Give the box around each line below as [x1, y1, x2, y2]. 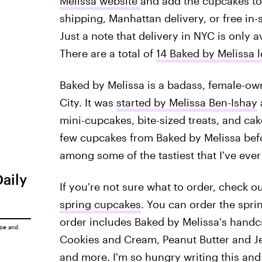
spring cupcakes [59, 198, 141, 211]
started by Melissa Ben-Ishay [116, 96, 257, 109]
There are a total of [59, 47, 156, 60]
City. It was [59, 96, 116, 109]
